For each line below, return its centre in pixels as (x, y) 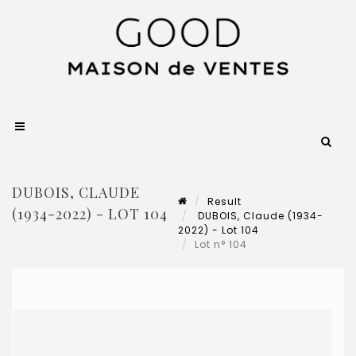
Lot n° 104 (222, 244)
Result (224, 201)
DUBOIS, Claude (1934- (259, 215)
